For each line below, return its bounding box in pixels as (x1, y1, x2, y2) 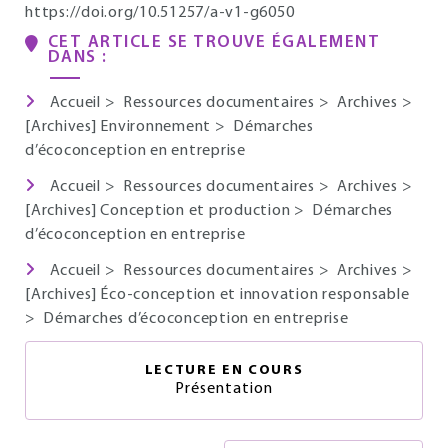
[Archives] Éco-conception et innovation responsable (25, 287, 410, 303)
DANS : (47, 49, 108, 66)
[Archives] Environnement (25, 119, 215, 135)
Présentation (175, 381, 273, 397)
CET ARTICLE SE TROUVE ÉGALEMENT (47, 34, 381, 51)
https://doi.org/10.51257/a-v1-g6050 (25, 5, 295, 21)
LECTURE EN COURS (144, 363, 304, 378)
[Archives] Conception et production (25, 203, 294, 219)
